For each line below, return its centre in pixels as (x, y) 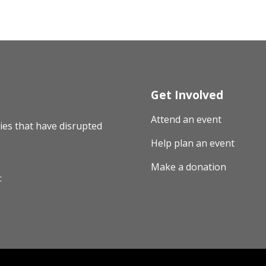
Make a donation (188, 167)
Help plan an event (192, 143)
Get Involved (187, 95)
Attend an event (186, 120)
